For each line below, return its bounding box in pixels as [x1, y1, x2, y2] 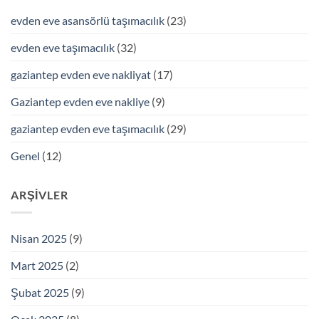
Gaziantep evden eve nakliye [11, 95, 150, 109]
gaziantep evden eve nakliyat [11, 68, 151, 82]
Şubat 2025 [11, 285, 69, 299]
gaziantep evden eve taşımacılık [11, 122, 164, 136]
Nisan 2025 [11, 231, 67, 245]
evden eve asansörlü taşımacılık [11, 14, 164, 28]
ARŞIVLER [11, 188, 68, 202]
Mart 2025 [11, 258, 63, 272]
